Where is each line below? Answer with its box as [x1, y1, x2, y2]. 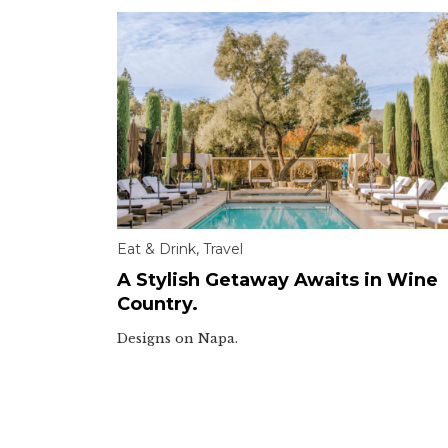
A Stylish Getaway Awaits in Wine [117, 269, 438, 292]
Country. [117, 293, 198, 316]
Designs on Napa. [117, 330, 238, 348]
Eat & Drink [117, 240, 196, 259]
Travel [203, 240, 243, 259]
